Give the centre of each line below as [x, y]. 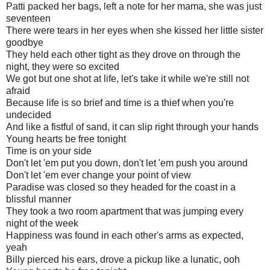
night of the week [42, 223]
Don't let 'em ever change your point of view [99, 175]
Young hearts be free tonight [66, 139]
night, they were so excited [63, 66]
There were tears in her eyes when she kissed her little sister [135, 30]
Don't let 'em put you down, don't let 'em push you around [127, 163]
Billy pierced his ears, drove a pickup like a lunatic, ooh [123, 259]
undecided [29, 115]
